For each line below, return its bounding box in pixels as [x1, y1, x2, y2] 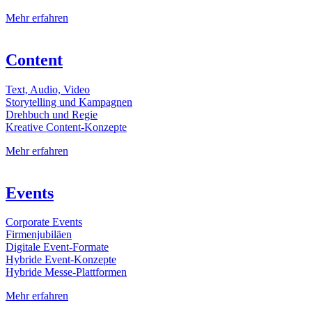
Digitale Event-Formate [6, 241, 109, 253]
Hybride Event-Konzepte [6, 253, 116, 266]
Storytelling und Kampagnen [6, 95, 132, 108]
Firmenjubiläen [6, 228, 72, 241]
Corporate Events [6, 216, 82, 228]
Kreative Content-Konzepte [6, 120, 127, 133]
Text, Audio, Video [6, 83, 90, 95]
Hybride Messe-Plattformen [6, 266, 127, 279]
